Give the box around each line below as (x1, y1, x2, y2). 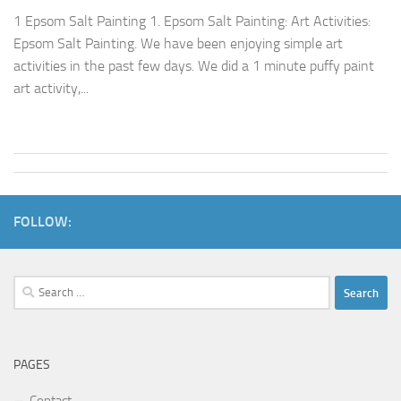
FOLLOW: (13, 213, 72, 231)
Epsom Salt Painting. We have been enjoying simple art (13, 35, 343, 53)
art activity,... (13, 80, 89, 98)
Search (13, 277, 50, 294)
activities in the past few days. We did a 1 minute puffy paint (13, 57, 374, 75)
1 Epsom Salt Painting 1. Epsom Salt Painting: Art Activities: (13, 13, 371, 30)
